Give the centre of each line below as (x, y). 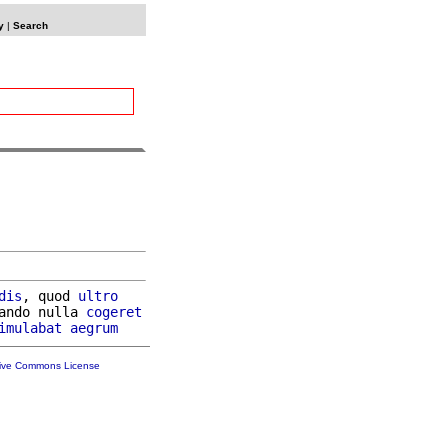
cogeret (114, 311)
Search (30, 25)
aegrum (94, 327)
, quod (50, 295)
